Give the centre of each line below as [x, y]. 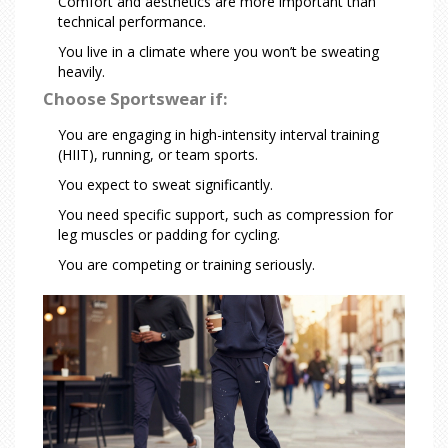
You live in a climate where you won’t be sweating [218, 52]
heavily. [81, 72]
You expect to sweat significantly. [165, 185]
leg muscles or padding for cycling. [169, 235]
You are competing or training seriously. [186, 265]
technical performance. [132, 22]
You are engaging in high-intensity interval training [218, 135]
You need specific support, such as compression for [225, 215]
